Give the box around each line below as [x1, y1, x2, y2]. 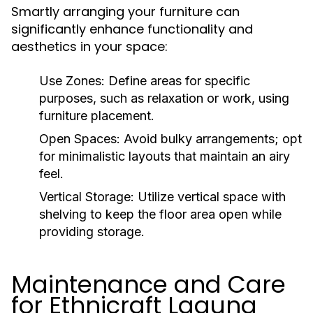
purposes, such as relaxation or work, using [39, 91, 289, 106]
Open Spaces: [39, 131, 120, 147]
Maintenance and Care [11, 268, 286, 302]
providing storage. [39, 224, 145, 240]
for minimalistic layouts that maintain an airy [39, 149, 290, 164]
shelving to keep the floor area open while [39, 207, 282, 222]
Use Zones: [39, 73, 105, 89]
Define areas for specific [105, 73, 250, 89]
